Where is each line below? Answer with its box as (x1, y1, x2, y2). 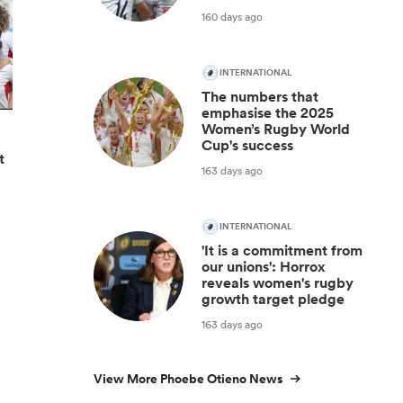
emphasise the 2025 (201, 103, 334, 122)
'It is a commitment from (201, 241, 363, 260)
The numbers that (201, 87, 318, 106)
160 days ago (201, 8, 263, 24)
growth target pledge (201, 290, 345, 309)
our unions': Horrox (201, 257, 326, 276)
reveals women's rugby (201, 273, 354, 292)
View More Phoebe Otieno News (94, 370, 282, 388)
